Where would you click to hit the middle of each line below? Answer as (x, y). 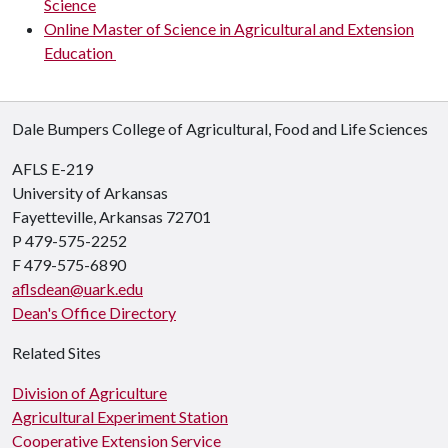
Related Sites (56, 352)
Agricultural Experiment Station (120, 416)
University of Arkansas (90, 192)
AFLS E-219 (52, 168)
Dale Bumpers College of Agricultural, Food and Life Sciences (220, 128)
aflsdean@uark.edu (77, 288)
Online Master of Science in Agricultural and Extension (229, 28)
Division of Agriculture (89, 392)
